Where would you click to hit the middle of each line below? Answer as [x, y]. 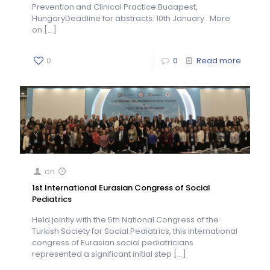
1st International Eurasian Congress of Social [121, 187]
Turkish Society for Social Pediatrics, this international [135, 231]
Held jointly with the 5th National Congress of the [125, 219]
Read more [219, 60]
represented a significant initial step [102, 254]
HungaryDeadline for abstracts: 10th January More [131, 18]
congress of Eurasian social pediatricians [113, 242]
